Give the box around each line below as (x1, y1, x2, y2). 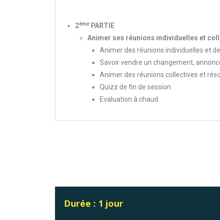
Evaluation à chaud (100, 95, 158, 103)
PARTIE (89, 22, 114, 29)
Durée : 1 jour (64, 197, 123, 209)
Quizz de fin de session (100, 83, 171, 91)
